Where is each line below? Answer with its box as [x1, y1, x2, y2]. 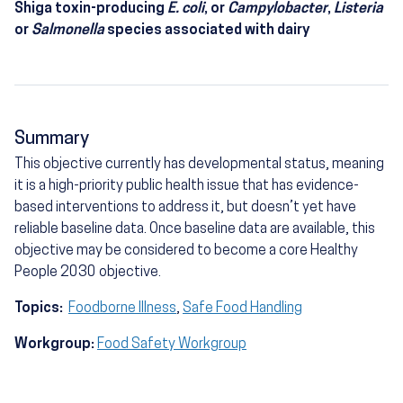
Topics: [14, 300, 66, 316]
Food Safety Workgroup [97, 336, 246, 352]
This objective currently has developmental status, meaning [14, 157, 384, 172]
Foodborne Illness [68, 300, 176, 316]
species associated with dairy [104, 22, 309, 38]
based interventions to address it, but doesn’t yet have [14, 200, 356, 215]
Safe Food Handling [183, 300, 302, 316]
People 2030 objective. [14, 264, 161, 280]
